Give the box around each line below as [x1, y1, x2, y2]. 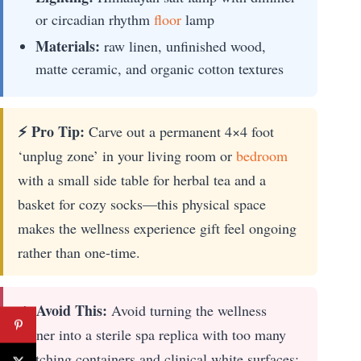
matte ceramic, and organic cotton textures [35, 59, 284, 79]
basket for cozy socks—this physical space [18, 194, 266, 214]
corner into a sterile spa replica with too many [18, 325, 286, 345]
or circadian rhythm [35, 10, 154, 30]
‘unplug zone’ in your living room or [18, 146, 236, 166]
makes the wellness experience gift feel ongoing [18, 218, 297, 239]
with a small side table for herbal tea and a [18, 170, 266, 190]
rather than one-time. [18, 243, 140, 263]
